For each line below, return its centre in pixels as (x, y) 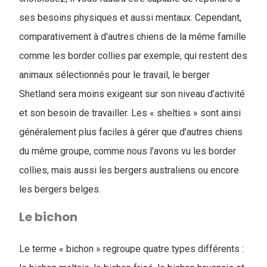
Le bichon (48, 217)
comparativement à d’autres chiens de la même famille (133, 37)
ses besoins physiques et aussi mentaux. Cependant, (130, 18)
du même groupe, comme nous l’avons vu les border (128, 151)
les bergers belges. (60, 189)
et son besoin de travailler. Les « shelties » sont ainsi (130, 113)
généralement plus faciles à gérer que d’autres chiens (131, 132)
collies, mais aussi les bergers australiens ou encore (129, 170)
